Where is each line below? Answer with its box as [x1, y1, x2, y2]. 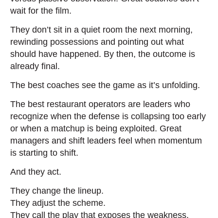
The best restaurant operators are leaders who [10, 99, 191, 109]
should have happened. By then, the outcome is [10, 49, 196, 59]
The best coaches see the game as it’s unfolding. [10, 80, 200, 90]
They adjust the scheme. [10, 198, 106, 208]
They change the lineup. [10, 186, 104, 196]
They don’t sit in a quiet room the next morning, [10, 25, 193, 35]
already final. [10, 61, 60, 71]
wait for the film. [10, 6, 72, 16]
